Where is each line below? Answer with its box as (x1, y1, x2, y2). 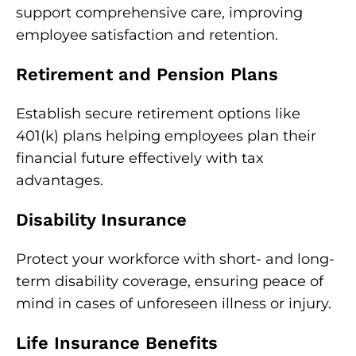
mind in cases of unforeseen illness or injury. (16, 295, 331, 312)
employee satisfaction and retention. (16, 26, 278, 44)
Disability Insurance (16, 210, 187, 230)
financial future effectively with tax (16, 149, 264, 167)
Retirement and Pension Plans (16, 64, 278, 84)
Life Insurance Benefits (16, 333, 218, 353)
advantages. (16, 172, 103, 189)
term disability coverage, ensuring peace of (16, 273, 323, 290)
